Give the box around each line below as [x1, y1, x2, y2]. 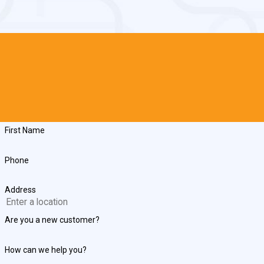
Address [4, 185, 36, 195]
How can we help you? [4, 245, 87, 255]
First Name [4, 125, 45, 135]
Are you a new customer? [4, 215, 100, 225]
